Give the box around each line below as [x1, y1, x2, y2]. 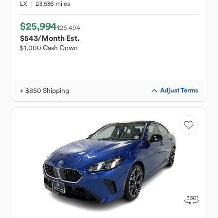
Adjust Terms [160, 86, 198, 94]
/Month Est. [37, 33, 79, 43]
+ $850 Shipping [20, 86, 69, 95]
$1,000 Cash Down [20, 43, 78, 52]
